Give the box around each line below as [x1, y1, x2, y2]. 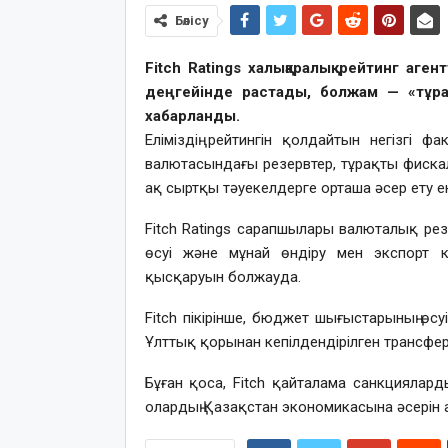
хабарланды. [144, 107, 244, 126]
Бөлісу [174, 13, 209, 29]
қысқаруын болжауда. [144, 268, 301, 287]
